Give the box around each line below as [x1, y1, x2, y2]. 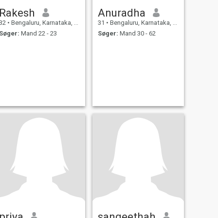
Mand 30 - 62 [118, 30, 156, 37]
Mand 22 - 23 [19, 30, 57, 37]
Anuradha [97, 6, 145, 19]
